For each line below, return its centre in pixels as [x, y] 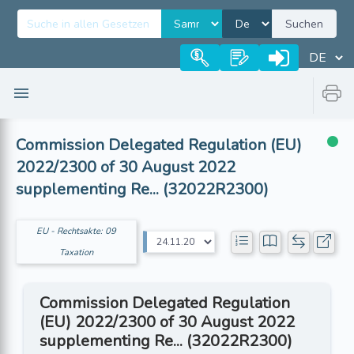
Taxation [77, 252]
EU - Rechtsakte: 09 [77, 231]
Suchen [304, 24]
